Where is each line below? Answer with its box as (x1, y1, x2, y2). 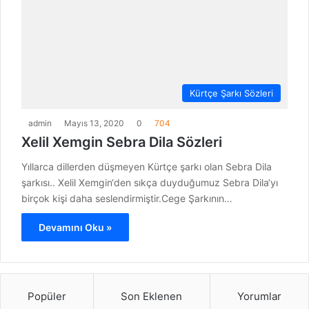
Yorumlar (237, 290, 281, 303)
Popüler (28, 290, 67, 303)
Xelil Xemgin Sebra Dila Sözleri (21, 134, 222, 151)
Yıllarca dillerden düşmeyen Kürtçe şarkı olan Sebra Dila (21, 161, 272, 173)
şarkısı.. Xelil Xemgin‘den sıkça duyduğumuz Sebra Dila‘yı (21, 177, 278, 189)
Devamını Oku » (39, 221, 112, 234)
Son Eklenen (121, 290, 183, 303)
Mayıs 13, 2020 (64, 118, 124, 129)
